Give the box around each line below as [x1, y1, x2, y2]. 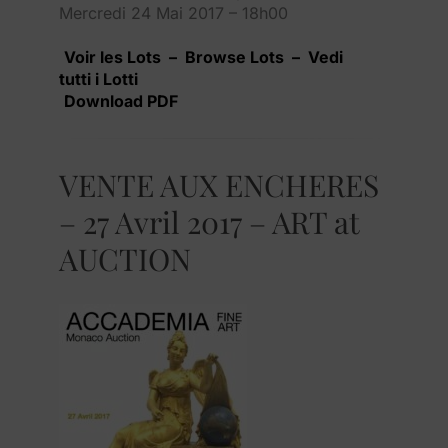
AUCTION [59, 238, 191, 279]
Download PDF [64, 90, 178, 111]
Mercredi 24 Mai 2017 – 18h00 [59, 2, 288, 23]
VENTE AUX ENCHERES [59, 164, 379, 205]
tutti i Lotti [59, 68, 138, 89]
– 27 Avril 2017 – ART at [59, 201, 359, 242]
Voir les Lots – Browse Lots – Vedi [64, 46, 343, 67]
